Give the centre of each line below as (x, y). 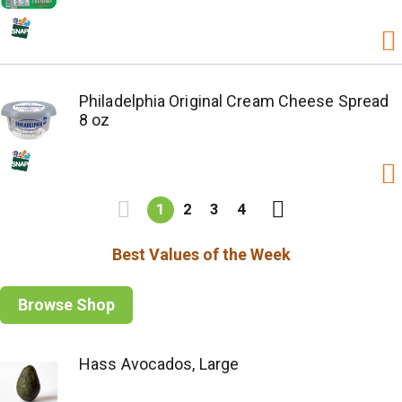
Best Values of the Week (201, 254)
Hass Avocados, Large (159, 363)
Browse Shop (66, 305)
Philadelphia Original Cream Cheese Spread (234, 101)
